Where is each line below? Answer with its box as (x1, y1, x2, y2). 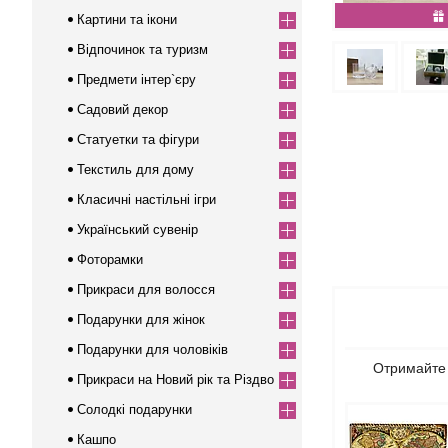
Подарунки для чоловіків (77, 342, 228, 357)
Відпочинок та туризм (77, 42, 208, 57)
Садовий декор (77, 102, 168, 117)
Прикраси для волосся (77, 282, 215, 297)
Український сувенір (77, 222, 198, 237)
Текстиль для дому (77, 162, 194, 177)
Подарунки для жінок (77, 312, 205, 327)
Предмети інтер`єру (77, 72, 196, 87)
